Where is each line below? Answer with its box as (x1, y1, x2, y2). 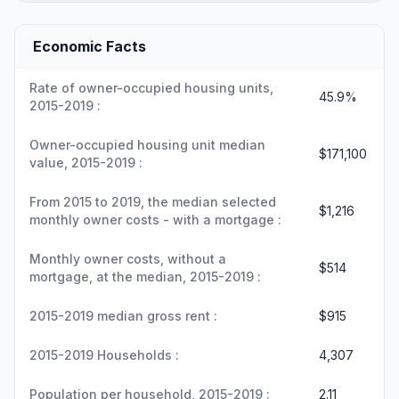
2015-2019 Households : (29, 347, 179, 362)
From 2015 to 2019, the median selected (29, 194, 276, 209)
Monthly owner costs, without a (29, 251, 226, 266)
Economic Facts (33, 37, 146, 55)
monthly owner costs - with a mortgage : (29, 212, 281, 227)
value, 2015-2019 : (29, 155, 142, 170)
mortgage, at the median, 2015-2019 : (29, 269, 261, 284)
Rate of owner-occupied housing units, (29, 80, 273, 95)
